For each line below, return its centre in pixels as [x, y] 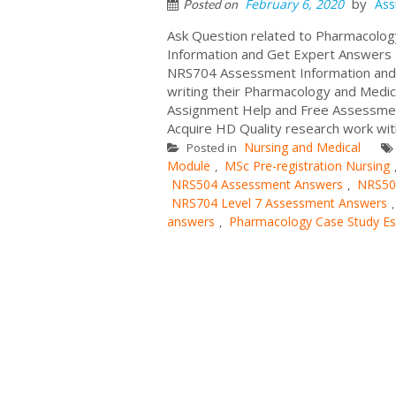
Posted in [212, 147]
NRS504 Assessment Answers [257, 184]
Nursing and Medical [302, 147]
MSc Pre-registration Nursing [307, 165]
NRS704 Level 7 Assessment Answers [279, 202]
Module [189, 165]
